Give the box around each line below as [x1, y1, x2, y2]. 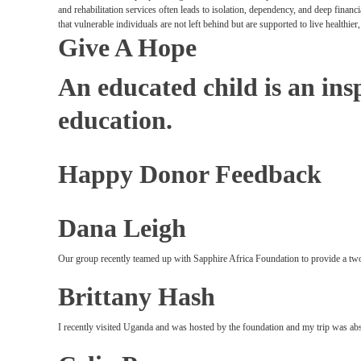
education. [58, 106, 172, 135]
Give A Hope [58, 33, 197, 62]
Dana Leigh [58, 214, 186, 243]
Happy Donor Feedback [58, 160, 322, 189]
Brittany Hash [58, 282, 215, 311]
